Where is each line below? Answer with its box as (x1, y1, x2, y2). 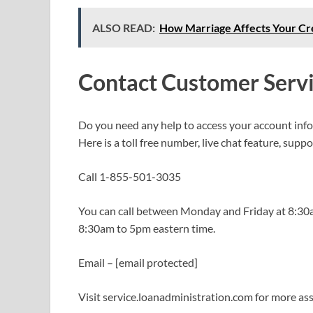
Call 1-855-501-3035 (78, 170, 181, 184)
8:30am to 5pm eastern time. (78, 221, 215, 235)
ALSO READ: (92, 20, 155, 34)
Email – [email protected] (78, 256, 198, 270)
